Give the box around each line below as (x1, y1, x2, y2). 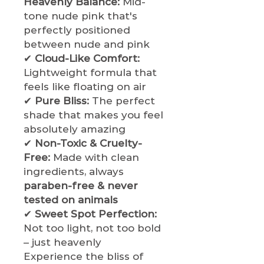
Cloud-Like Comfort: (35, 52, 140, 64)
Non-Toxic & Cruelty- (35, 137, 142, 149)
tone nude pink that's (24, 9, 137, 22)
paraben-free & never (24, 179, 138, 192)
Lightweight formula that (24, 66, 157, 78)
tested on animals (24, 193, 118, 206)
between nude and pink (24, 38, 150, 50)
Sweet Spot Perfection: (35, 207, 157, 220)
